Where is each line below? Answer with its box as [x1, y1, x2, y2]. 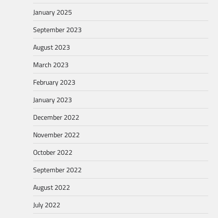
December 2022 [33, 112, 79, 123]
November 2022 [33, 129, 80, 140]
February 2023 [33, 77, 75, 88]
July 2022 [33, 200, 60, 210]
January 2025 [33, 7, 72, 18]
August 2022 [33, 182, 70, 193]
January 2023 [33, 94, 72, 105]
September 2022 [33, 164, 82, 175]
